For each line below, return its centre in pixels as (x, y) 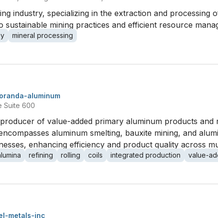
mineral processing (43, 35)
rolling (71, 155)
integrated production (145, 155)
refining (41, 155)
